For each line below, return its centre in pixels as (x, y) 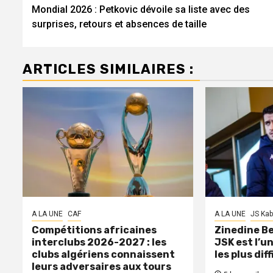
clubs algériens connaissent (103, 254)
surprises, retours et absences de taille (119, 24)
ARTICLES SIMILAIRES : (108, 69)
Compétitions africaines (94, 230)
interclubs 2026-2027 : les (99, 242)
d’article (69, 17)
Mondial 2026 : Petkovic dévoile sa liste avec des (141, 9)
